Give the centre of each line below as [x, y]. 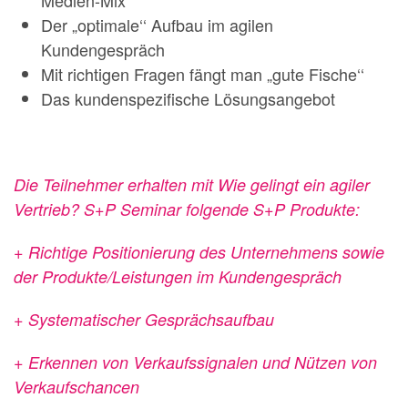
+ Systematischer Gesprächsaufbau [144, 319]
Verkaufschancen [76, 387]
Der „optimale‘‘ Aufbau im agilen [157, 25]
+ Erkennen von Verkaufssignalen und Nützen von [195, 362]
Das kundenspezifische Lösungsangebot [188, 98]
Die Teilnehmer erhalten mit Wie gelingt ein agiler [192, 184]
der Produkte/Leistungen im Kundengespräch [178, 276]
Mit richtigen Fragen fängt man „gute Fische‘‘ [203, 74]
